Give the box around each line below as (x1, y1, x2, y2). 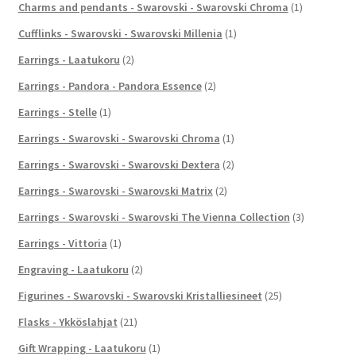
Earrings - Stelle (17, 104, 97, 119)
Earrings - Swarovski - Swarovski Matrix (17, 183, 213, 198)
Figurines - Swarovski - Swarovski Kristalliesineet (17, 288, 262, 303)
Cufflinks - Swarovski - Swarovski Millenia (17, 25, 222, 41)
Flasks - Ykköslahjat (17, 314, 118, 329)
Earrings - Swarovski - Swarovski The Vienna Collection (17, 209, 290, 224)
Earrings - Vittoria (17, 235, 107, 250)
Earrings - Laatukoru (17, 52, 120, 67)
